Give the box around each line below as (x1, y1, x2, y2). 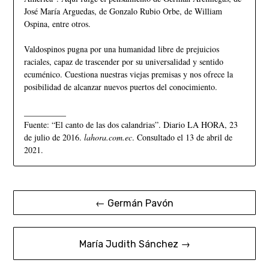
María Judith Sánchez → (79, 238, 190, 250)
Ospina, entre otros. (23, 18, 91, 30)
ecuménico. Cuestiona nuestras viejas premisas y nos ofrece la (23, 68, 233, 80)
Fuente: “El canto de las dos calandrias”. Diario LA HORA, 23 (23, 119, 238, 131)
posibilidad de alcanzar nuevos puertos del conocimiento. (23, 81, 217, 93)
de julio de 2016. (23, 131, 84, 144)
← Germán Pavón (95, 198, 174, 210)
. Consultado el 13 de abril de (131, 131, 232, 144)
